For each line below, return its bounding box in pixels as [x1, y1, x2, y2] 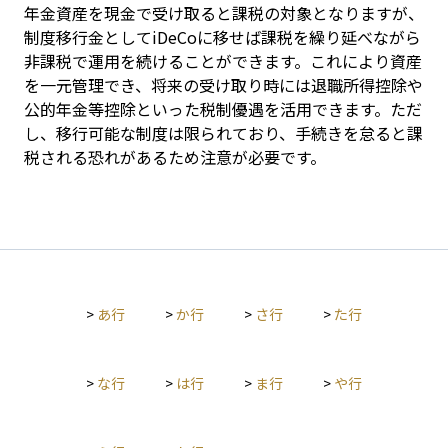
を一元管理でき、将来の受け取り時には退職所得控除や [24, 73, 423, 97]
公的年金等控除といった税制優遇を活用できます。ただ [24, 97, 422, 121]
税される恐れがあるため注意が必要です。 [24, 145, 326, 169]
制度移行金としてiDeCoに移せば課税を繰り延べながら [24, 25, 421, 49]
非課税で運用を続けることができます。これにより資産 [24, 49, 422, 73]
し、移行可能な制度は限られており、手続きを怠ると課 [24, 121, 423, 145]
